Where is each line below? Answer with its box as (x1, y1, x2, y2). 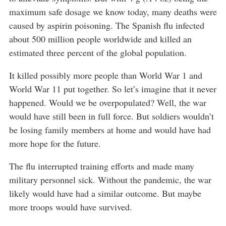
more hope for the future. (9, 137, 101, 149)
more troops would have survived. (9, 201, 132, 213)
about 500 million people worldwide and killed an (9, 33, 192, 45)
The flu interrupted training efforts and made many (9, 160, 194, 172)
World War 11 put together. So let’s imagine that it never (9, 83, 216, 95)
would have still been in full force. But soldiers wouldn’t (9, 110, 214, 122)
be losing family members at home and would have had (9, 124, 211, 136)
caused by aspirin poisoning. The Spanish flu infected (9, 19, 204, 31)
